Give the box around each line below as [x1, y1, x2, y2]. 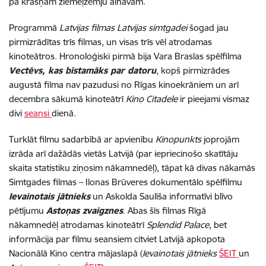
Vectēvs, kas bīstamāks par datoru [9, 65, 156, 77]
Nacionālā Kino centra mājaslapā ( [9, 248, 142, 259]
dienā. [52, 107, 76, 119]
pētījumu [9, 205, 46, 217]
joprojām [201, 134, 239, 145]
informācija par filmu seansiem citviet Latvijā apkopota [9, 233, 225, 245]
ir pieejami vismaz [178, 93, 249, 105]
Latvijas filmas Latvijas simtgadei [59, 22, 187, 34]
